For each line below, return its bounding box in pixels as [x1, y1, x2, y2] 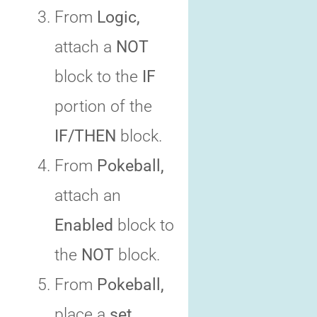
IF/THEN [54, 127, 116, 146]
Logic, [97, 8, 140, 27]
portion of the [54, 97, 152, 116]
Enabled [54, 216, 113, 235]
